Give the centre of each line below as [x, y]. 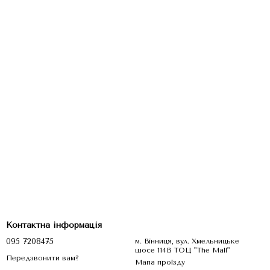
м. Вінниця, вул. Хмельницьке [187, 241]
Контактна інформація [54, 225]
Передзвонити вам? [42, 258]
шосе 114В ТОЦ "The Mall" [202, 250]
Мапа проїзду [160, 262]
